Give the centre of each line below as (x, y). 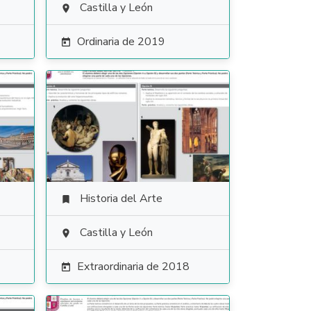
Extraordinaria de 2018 (133, 267)
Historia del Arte (121, 199)
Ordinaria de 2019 (121, 42)
